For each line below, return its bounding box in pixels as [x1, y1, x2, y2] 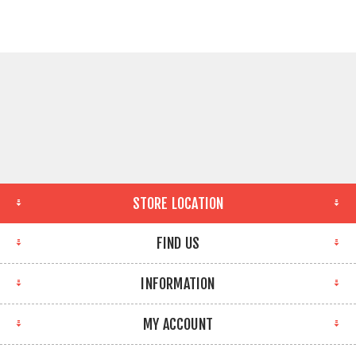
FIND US [156, 234, 200, 252]
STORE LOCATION [132, 194, 224, 212]
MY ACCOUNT [143, 315, 213, 333]
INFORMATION [141, 274, 215, 292]
